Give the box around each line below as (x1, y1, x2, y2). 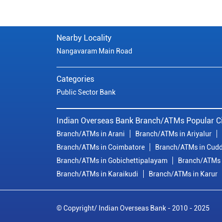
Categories (56, 74, 94, 84)
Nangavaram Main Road (56, 47, 132, 55)
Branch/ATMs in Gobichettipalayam (56, 157, 167, 165)
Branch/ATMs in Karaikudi (56, 170, 138, 178)
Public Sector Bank (56, 88, 115, 97)
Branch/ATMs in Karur (149, 170, 218, 178)
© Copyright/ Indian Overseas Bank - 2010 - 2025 (56, 204, 210, 213)
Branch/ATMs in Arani (56, 130, 125, 138)
